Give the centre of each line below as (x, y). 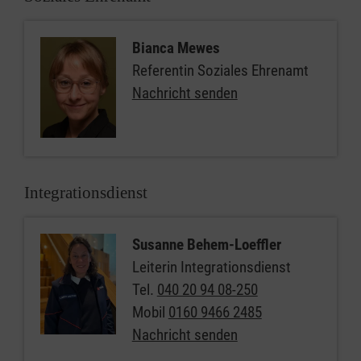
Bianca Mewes (176, 48)
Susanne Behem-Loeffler (206, 245)
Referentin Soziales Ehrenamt (220, 71)
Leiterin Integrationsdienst (211, 267)
